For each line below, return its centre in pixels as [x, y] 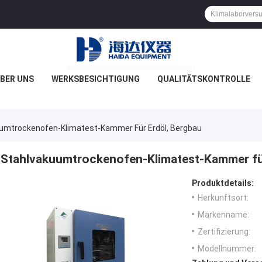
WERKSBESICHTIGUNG [96, 79]
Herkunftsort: [223, 198]
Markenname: [223, 215]
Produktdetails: [223, 183]
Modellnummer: [227, 249]
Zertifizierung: [224, 232]
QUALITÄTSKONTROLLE [204, 79]
